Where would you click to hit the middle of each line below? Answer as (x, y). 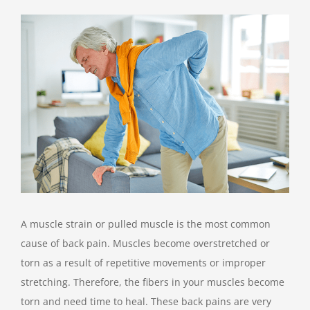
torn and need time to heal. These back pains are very (146, 302)
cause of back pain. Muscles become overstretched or (145, 244)
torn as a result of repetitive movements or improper (143, 263)
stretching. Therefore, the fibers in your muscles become (153, 282)
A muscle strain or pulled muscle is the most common (146, 224)
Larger (35, 43)
